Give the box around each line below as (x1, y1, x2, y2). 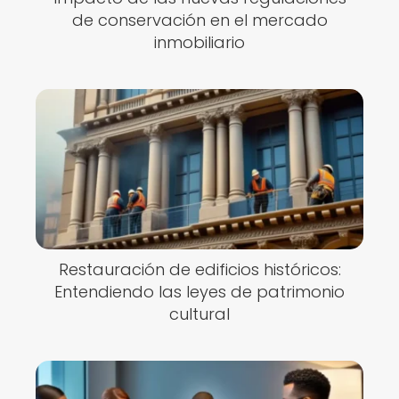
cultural (169, 303, 230, 325)
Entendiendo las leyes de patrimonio (54, 281, 345, 303)
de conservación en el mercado (71, 9, 328, 31)
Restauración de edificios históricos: (58, 258, 341, 281)
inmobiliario (154, 31, 245, 53)
